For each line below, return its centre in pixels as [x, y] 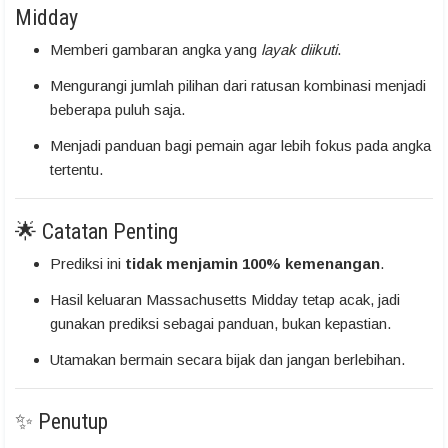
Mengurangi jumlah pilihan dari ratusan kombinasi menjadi [238, 86]
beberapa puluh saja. [117, 110]
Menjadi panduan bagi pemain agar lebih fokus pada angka [240, 146]
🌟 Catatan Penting [96, 232]
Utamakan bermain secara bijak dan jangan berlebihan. [227, 360]
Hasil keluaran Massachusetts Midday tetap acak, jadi [225, 300]
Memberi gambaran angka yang [155, 50]
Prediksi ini [87, 264]
